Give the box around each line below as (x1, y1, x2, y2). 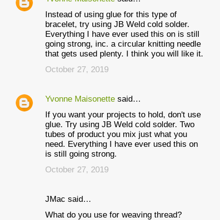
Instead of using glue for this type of (45, 10, 177, 19)
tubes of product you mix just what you (45, 130, 187, 139)
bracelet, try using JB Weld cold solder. (45, 20, 190, 29)
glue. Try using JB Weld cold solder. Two (45, 120, 194, 129)
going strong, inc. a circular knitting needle (45, 39, 201, 49)
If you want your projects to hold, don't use (45, 110, 201, 119)
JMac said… (45, 194, 91, 204)
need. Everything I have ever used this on (45, 139, 198, 149)
